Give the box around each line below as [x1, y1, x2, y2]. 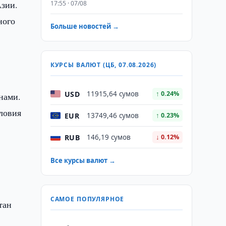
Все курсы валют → [50, 156, 116, 165]
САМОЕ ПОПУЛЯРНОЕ [50, 195, 125, 203]
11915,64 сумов [86, 89, 139, 98]
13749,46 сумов [86, 111, 139, 120]
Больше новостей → [50, 22, 119, 31]
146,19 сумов [86, 133, 131, 142]
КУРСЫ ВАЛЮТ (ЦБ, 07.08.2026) [50, 61, 157, 69]
